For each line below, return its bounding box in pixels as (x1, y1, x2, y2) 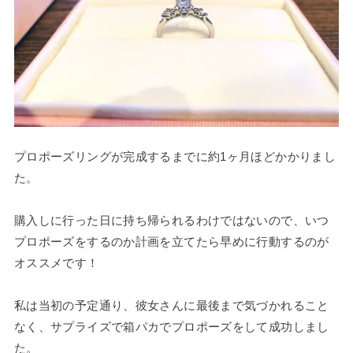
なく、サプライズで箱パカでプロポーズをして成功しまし (13, 320, 329, 334)
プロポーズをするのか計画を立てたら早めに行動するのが (13, 235, 329, 249)
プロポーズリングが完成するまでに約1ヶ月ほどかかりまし (13, 150, 336, 164)
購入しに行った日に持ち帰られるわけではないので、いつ (13, 214, 329, 228)
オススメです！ (13, 256, 99, 270)
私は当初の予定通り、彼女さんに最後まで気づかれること (13, 299, 329, 313)
